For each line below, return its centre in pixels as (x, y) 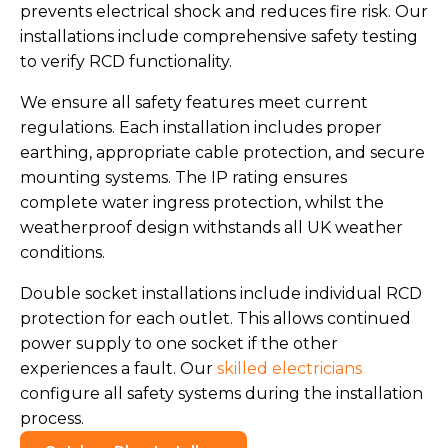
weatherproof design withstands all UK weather (211, 227)
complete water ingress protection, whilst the (202, 202)
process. (52, 418)
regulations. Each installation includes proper (201, 127)
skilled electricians (289, 368)
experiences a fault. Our (118, 368)
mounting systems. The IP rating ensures (183, 177)
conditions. (62, 252)
